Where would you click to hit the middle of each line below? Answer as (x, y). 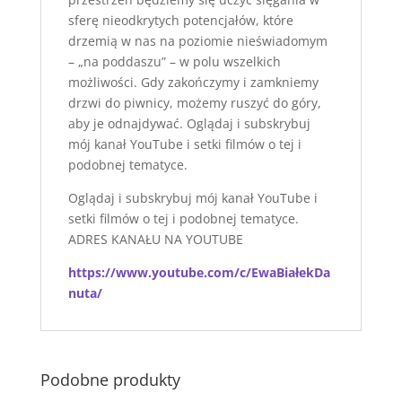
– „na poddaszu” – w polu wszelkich (174, 62)
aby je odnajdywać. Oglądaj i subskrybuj (189, 124)
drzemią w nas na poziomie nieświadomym (197, 41)
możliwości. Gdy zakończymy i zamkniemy (193, 83)
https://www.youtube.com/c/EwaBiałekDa (199, 273)
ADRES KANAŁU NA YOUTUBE (155, 240)
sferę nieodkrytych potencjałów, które (180, 21)
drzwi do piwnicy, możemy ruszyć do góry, (194, 103)
